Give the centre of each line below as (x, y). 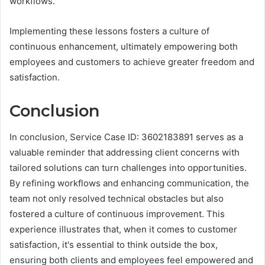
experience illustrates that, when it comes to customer (123, 230)
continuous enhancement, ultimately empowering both (124, 46)
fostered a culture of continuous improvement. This (117, 214)
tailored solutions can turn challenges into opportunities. (128, 168)
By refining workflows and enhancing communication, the (129, 183)
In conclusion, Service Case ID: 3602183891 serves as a (126, 137)
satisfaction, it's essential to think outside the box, (114, 245)
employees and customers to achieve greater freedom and (132, 62)
